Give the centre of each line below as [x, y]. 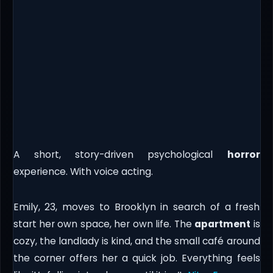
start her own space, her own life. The [104, 224]
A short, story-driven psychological [120, 154]
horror [243, 154]
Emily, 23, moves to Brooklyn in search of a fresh [136, 207]
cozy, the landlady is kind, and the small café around [136, 241]
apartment [223, 224]
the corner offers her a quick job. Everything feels [136, 258]
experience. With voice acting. [83, 171]
